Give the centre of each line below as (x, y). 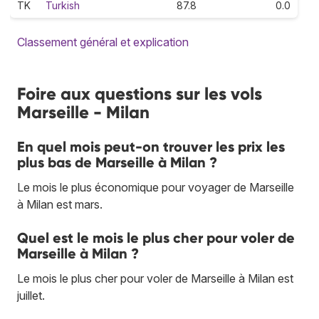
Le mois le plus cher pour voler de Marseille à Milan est (155, 278)
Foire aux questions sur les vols (140, 93)
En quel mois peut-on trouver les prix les (151, 146)
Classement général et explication (103, 42)
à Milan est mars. (60, 204)
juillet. (31, 295)
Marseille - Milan (83, 112)
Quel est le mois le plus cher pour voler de (156, 237)
